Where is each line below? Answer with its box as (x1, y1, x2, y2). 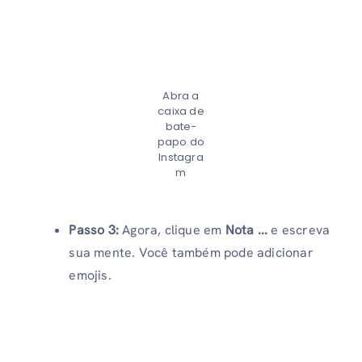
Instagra (158, 149, 204, 165)
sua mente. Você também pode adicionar (69, 243, 314, 261)
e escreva (267, 221, 330, 238)
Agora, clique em (122, 221, 222, 238)
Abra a (162, 87, 200, 103)
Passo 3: (69, 221, 123, 238)
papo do (157, 133, 205, 149)
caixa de (158, 103, 204, 119)
